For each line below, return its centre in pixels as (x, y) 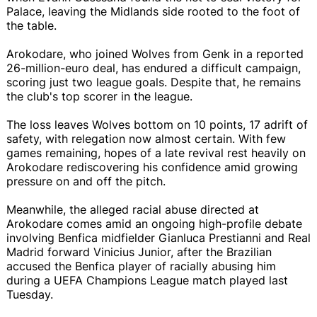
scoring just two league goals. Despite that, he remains (154, 82)
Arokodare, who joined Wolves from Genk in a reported (155, 53)
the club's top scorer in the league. (99, 96)
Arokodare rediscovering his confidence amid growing (152, 167)
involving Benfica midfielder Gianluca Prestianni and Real (158, 237)
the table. (31, 25)
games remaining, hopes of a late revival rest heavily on (156, 152)
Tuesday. (31, 294)
